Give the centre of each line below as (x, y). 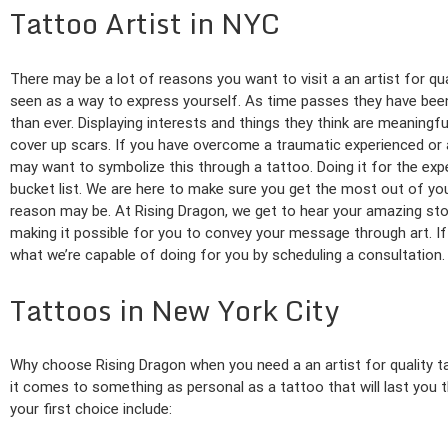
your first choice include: (91, 409)
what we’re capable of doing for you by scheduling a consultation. (227, 254)
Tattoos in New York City (174, 309)
